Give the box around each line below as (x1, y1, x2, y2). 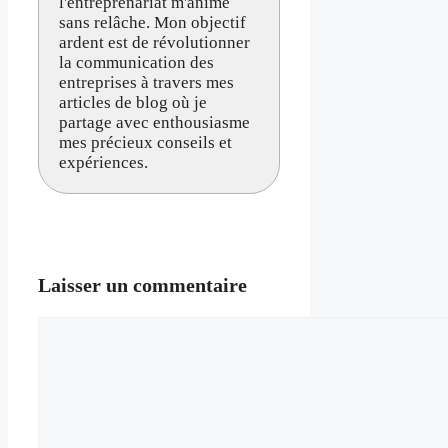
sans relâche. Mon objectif (59, 12, 246, 32)
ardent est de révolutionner (59, 32, 250, 52)
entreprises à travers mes (59, 72, 234, 92)
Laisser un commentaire (38, 273, 247, 296)
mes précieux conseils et (59, 132, 232, 152)
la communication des (59, 52, 214, 72)
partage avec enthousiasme (59, 112, 250, 132)
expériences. (59, 152, 148, 172)
